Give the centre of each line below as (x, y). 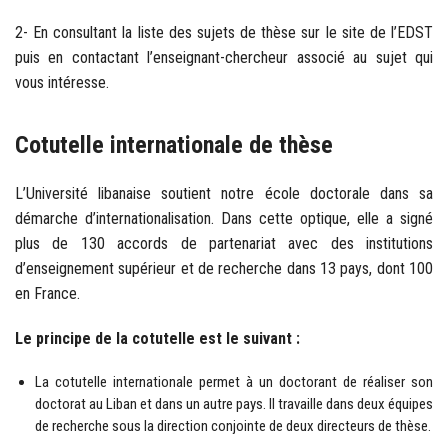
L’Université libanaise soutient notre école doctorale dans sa (224, 193)
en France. (47, 293)
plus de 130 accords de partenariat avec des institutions (224, 243)
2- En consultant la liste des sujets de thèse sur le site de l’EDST (224, 32)
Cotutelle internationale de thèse (174, 144)
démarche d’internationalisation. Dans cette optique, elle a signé (224, 218)
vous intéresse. (62, 82)
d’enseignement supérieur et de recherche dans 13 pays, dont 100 (224, 268)
